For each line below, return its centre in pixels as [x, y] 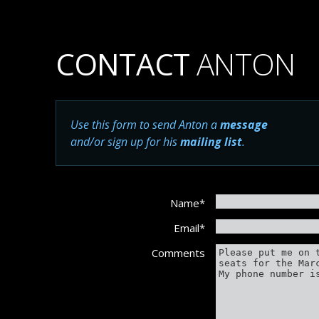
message [244, 125]
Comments [178, 253]
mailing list [211, 142]
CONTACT [123, 64]
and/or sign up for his [125, 142]
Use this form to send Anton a [145, 125]
